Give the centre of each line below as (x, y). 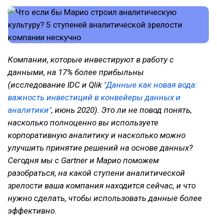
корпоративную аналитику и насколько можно (97, 135)
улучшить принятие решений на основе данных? (100, 148)
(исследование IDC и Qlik (56, 85)
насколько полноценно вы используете (83, 123)
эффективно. (32, 211)
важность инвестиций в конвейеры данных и (94, 97)
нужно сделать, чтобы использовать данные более (105, 198)
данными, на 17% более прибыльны (76, 72)
